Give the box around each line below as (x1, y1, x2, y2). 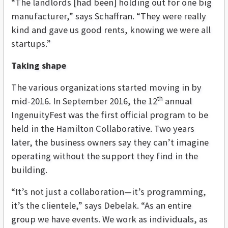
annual (163, 95, 192, 107)
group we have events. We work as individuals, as (11, 213, 208, 225)
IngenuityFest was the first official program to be (11, 109, 208, 121)
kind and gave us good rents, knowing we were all (11, 24, 211, 36)
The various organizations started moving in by (11, 81, 202, 94)
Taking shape (11, 60, 66, 72)
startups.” (11, 38, 51, 50)
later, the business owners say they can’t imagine (11, 136, 209, 149)
